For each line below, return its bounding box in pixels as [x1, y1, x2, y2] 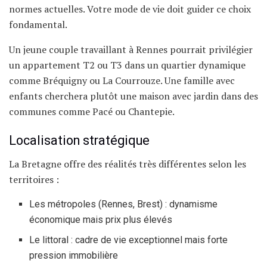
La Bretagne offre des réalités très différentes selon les [9, 157, 246, 171]
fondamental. [9, 17, 67, 31]
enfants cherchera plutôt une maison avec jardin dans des [9, 89, 258, 103]
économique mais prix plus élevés [29, 214, 173, 226]
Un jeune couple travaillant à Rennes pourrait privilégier [9, 42, 253, 56]
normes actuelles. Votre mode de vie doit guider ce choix [9, 2, 251, 15]
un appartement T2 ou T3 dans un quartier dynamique [9, 58, 246, 72]
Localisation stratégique [9, 133, 150, 148]
